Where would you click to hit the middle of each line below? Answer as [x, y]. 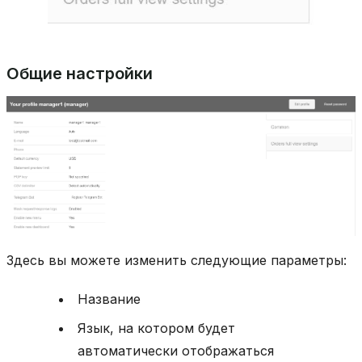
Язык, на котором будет [156, 328]
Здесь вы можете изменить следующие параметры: [177, 260]
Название [109, 299]
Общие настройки [80, 74]
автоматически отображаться [176, 350]
